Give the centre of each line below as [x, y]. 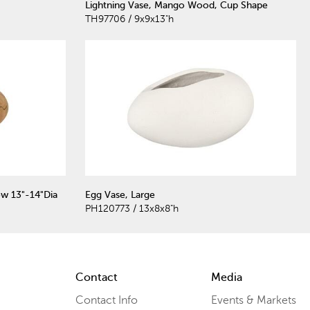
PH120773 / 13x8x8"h [132, 209]
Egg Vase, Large [120, 195]
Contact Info [106, 301]
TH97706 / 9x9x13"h [129, 19]
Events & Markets [253, 301]
